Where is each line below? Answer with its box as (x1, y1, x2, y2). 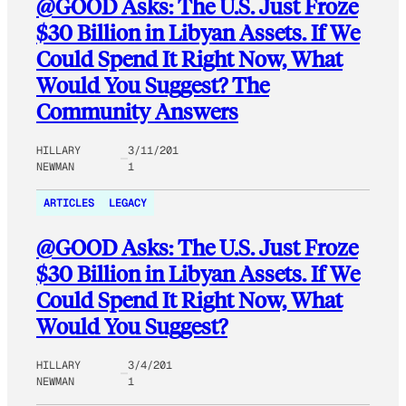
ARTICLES (43, 195, 94, 210)
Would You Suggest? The (36, 70, 269, 99)
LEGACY (109, 195, 147, 210)
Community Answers (36, 96, 238, 125)
